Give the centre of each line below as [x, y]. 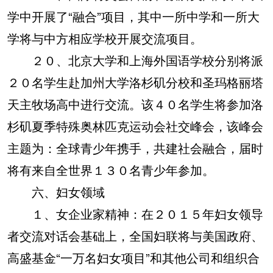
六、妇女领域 [56, 192]
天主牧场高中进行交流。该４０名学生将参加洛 [135, 104]
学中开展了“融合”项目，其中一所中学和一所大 [133, 16]
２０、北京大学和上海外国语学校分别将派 [135, 60]
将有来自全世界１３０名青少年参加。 [111, 170]
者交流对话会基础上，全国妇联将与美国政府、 [135, 236]
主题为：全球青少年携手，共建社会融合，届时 [135, 148]
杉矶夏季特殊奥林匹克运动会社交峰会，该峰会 [135, 126]
